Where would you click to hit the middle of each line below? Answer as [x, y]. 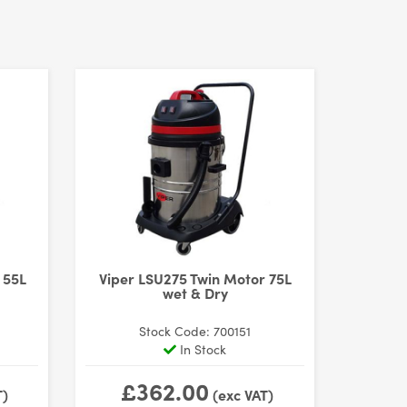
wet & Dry [195, 292]
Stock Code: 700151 [195, 331]
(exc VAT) [241, 394]
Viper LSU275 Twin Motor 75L [195, 278]
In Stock [202, 349]
